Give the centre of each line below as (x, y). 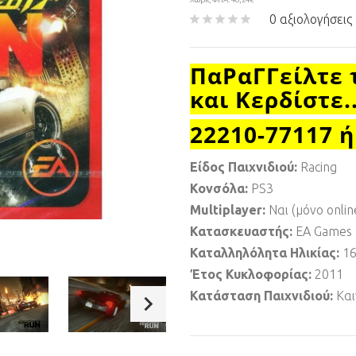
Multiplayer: (229, 210)
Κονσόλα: (221, 188)
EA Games (324, 231)
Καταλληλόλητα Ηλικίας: (266, 253)
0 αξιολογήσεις (311, 19)
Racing (319, 167)
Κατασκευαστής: (243, 231)
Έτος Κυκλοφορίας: (252, 274)
